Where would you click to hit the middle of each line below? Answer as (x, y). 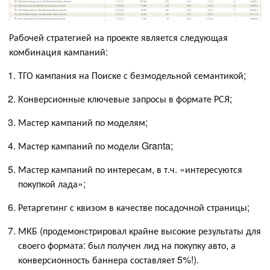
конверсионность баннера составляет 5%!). (110, 259)
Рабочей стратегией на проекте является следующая (118, 37)
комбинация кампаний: (60, 51)
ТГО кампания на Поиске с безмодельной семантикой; (134, 75)
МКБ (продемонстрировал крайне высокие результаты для (140, 230)
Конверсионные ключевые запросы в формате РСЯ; (126, 98)
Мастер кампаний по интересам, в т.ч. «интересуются (130, 169)
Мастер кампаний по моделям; (84, 122)
